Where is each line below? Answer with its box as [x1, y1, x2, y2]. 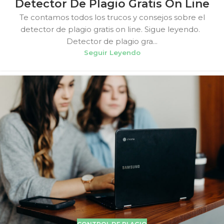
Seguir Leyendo [83, 48, 140, 57]
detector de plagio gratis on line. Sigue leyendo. [20, 24, 204, 34]
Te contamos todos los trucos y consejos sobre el [19, 12, 205, 22]
